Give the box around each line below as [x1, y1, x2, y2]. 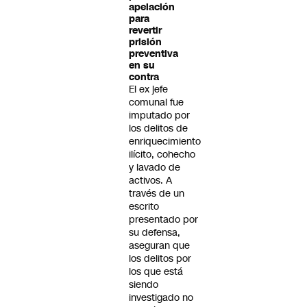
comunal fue [129, 95, 184, 109]
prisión [129, 36, 162, 49]
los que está [129, 265, 183, 278]
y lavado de [129, 160, 180, 174]
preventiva [129, 47, 178, 60]
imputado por [129, 108, 190, 122]
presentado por [129, 212, 198, 226]
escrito [129, 199, 159, 213]
